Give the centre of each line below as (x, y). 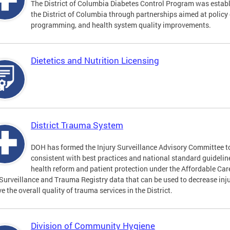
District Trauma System (77, 125)
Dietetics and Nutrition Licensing (95, 61)
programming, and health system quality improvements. (121, 25)
